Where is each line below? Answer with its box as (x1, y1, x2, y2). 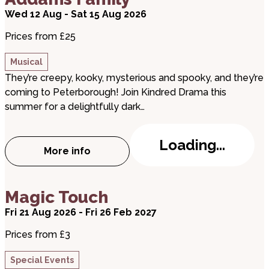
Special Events (10, 255, 74, 265)
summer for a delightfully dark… (5, 101, 145, 112)
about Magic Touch (4, 181, 104, 194)
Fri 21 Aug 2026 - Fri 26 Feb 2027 (5, 207, 157, 218)
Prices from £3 (5, 229, 70, 240)
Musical (10, 57, 43, 67)
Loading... (159, 136, 225, 154)
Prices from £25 (5, 31, 76, 42)
